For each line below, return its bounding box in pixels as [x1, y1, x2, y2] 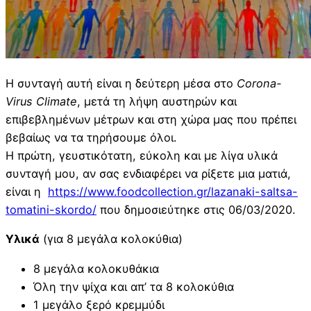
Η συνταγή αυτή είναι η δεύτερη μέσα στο [6, 76, 237, 91]
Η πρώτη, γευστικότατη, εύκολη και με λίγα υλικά [6, 149, 278, 163]
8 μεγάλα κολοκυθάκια [33, 261, 159, 276]
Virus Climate [6, 94, 77, 109]
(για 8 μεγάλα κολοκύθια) [40, 232, 183, 246]
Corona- [237, 76, 282, 91]
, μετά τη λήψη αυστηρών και [77, 94, 237, 109]
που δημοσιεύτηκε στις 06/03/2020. [96, 203, 295, 217]
